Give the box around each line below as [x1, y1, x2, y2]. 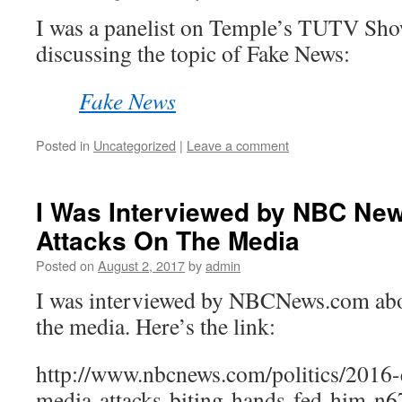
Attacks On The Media [36, 222, 300, 258]
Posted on [36, 256, 94, 275]
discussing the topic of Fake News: [36, 38, 350, 68]
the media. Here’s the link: [36, 310, 275, 341]
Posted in [36, 135, 90, 154]
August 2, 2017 [98, 256, 185, 275]
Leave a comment [187, 135, 289, 154]
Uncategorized [93, 135, 176, 154]
